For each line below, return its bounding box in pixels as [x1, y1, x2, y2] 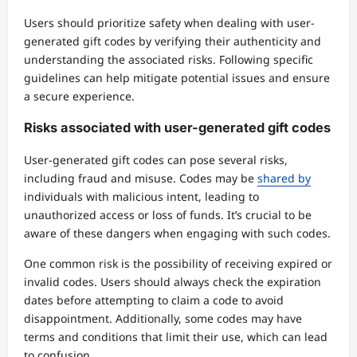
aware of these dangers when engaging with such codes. [24, 225, 331, 241]
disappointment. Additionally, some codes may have [24, 310, 302, 326]
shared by [257, 170, 311, 186]
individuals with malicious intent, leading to [24, 188, 259, 204]
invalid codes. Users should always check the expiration [24, 273, 321, 289]
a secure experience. [24, 88, 135, 104]
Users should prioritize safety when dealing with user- [24, 14, 315, 30]
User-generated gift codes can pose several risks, [24, 151, 288, 167]
